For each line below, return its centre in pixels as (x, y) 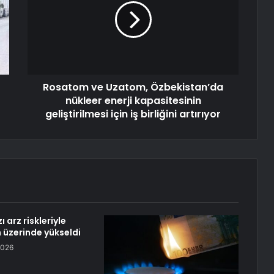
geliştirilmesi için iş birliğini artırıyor (133, 114)
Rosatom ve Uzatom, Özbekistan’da (133, 87)
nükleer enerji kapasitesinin (133, 101)
